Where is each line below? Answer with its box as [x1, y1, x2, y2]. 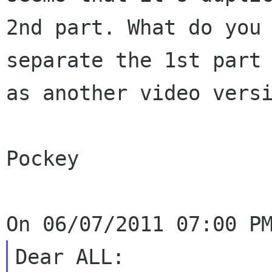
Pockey [6, 146, 79, 171]
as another [6, 81, 140, 105]
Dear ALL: [15, 245, 124, 269]
